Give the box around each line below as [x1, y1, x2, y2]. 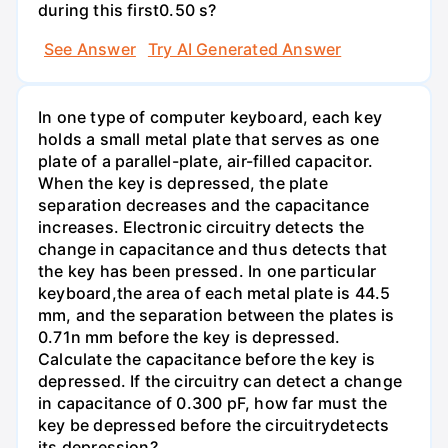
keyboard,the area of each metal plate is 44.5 [38, 283, 391, 304]
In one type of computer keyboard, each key [38, 107, 382, 128]
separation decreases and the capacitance [38, 195, 370, 216]
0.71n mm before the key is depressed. [38, 327, 341, 348]
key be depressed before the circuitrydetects [38, 415, 390, 436]
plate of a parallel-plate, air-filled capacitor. [38, 151, 374, 172]
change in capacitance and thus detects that [38, 239, 388, 260]
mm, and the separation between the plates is [38, 305, 395, 326]
